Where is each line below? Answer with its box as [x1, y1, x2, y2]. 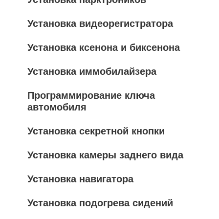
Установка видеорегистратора [27, 18, 173, 29]
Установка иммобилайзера [27, 66, 156, 77]
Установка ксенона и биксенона [27, 42, 180, 53]
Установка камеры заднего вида [27, 150, 183, 160]
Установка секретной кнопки [27, 126, 165, 136]
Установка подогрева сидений [27, 197, 173, 208]
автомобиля [27, 102, 87, 112]
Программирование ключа [27, 90, 155, 101]
